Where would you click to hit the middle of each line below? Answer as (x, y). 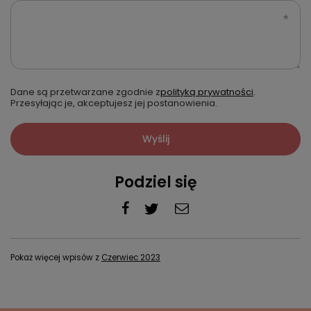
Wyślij (155, 139)
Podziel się (155, 182)
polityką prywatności (207, 92)
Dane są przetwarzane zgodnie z (85, 92)
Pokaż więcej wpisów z (56, 258)
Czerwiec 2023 (131, 258)
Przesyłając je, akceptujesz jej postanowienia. (114, 103)
